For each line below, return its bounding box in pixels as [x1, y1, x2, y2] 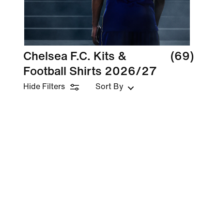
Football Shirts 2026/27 [23, 65, 157, 77]
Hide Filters [23, 82, 65, 91]
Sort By [95, 82, 124, 91]
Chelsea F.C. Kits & [23, 50, 126, 62]
